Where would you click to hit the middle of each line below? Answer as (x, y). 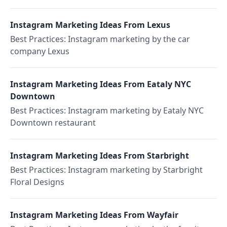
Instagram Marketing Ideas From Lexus (90, 25)
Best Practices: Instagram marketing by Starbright (106, 170)
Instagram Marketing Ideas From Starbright (100, 156)
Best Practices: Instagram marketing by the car (100, 39)
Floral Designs (37, 182)
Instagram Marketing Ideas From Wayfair (94, 215)
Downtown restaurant (53, 123)
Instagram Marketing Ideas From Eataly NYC (101, 84)
